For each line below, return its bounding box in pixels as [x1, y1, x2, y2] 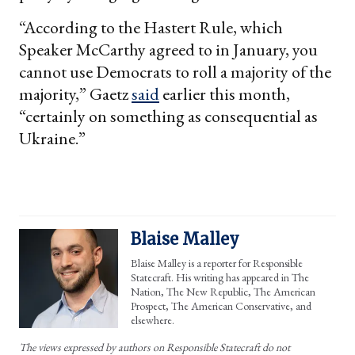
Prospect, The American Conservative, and [131, 298, 311, 313]
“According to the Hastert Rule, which [19, 15, 283, 39]
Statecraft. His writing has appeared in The [131, 269, 309, 284]
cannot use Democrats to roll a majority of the [19, 59, 331, 83]
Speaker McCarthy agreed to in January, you [19, 37, 318, 61]
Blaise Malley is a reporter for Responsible [131, 255, 303, 270]
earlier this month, [159, 82, 290, 105]
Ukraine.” [19, 126, 86, 150]
